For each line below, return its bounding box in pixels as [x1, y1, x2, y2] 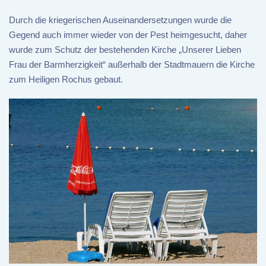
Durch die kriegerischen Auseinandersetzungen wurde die [9, 14, 232, 25]
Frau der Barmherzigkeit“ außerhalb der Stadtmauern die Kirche [9, 59, 255, 69]
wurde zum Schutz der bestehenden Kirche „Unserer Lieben [9, 44, 241, 55]
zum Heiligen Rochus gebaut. [9, 74, 123, 84]
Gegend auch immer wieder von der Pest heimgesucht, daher [9, 29, 247, 40]
